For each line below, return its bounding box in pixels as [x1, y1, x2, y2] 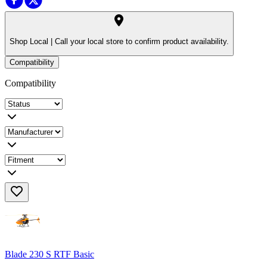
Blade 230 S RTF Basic [5, 249, 94, 260]
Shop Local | [10, 37, 52, 46]
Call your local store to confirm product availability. [52, 37, 229, 46]
